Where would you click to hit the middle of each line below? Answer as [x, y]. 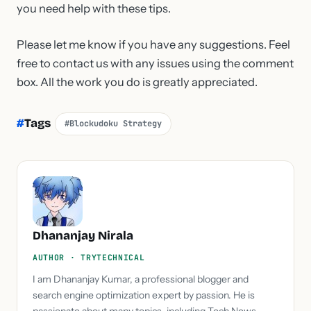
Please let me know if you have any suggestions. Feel [153, 44]
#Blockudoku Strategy [113, 123]
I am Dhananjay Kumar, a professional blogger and [141, 279]
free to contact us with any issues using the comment [155, 63]
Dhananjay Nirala [83, 235]
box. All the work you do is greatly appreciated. [137, 82]
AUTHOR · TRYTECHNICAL [89, 257]
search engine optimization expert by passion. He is [144, 295]
